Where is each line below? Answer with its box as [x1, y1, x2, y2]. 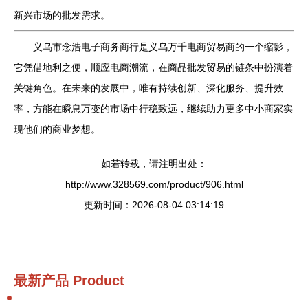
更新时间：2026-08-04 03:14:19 [84, 199, 224, 210]
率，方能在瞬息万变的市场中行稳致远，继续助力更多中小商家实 [14, 103, 293, 114]
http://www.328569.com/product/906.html [65, 179, 243, 190]
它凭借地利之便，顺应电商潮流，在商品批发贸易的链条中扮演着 [14, 62, 293, 73]
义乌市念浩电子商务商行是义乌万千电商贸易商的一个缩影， [33, 41, 293, 52]
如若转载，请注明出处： [101, 158, 207, 169]
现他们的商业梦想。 [14, 124, 100, 135]
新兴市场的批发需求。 [14, 10, 110, 21]
